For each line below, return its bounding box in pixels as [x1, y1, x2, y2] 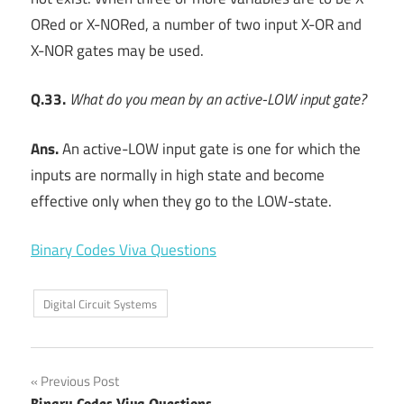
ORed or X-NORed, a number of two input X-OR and [31, 12, 362, 36]
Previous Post [41, 371, 119, 392]
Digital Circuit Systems [43, 294, 158, 313]
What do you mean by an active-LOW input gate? [69, 87, 366, 112]
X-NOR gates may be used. [31, 38, 204, 62]
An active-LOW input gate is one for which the [59, 136, 361, 161]
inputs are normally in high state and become [31, 162, 325, 187]
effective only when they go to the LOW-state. [31, 188, 332, 213]
